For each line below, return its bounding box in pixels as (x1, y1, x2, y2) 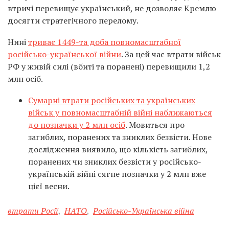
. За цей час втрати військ (121, 49, 221, 60)
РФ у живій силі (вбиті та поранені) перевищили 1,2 (8, 61, 210, 72)
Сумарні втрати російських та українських (28, 95, 195, 106)
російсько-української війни (8, 49, 121, 60)
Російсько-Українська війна (93, 205, 194, 216)
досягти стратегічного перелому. (8, 15, 139, 26)
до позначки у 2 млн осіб (28, 119, 125, 130)
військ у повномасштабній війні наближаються (28, 107, 212, 118)
